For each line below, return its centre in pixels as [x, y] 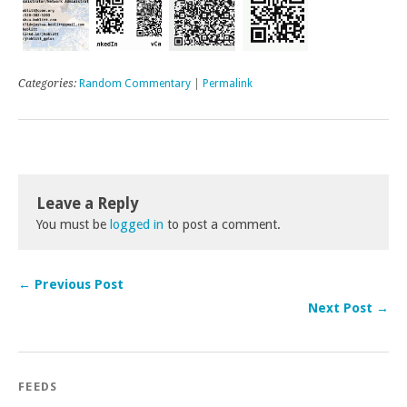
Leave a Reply [87, 203]
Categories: [49, 83]
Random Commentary [135, 83]
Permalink [228, 83]
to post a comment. [222, 224]
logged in [137, 224]
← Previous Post [71, 284]
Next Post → [348, 308]
